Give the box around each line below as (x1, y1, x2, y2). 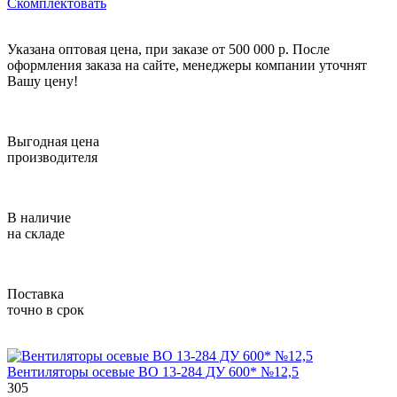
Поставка (7, 285, 64, 301)
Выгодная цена (7, 133, 99, 149)
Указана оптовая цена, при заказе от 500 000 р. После (7, 41, 330, 57)
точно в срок (7, 301, 84, 317)
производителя (7, 149, 97, 165)
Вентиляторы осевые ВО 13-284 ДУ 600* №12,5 (7, 363, 299, 379)
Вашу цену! (7, 73, 78, 89)
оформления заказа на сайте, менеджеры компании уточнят (7, 57, 367, 73)
